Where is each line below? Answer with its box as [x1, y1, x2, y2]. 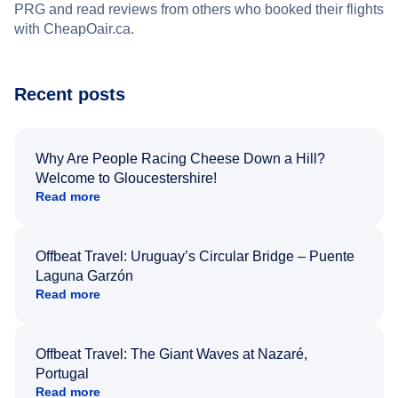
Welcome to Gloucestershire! [36, 170, 217, 186]
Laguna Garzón [36, 267, 133, 283]
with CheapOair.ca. [14, 20, 134, 36]
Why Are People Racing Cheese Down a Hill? [36, 150, 325, 166]
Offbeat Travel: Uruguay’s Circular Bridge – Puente [36, 248, 354, 264]
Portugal [36, 365, 89, 381]
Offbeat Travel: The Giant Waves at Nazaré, [36, 346, 307, 362]
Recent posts [14, 84, 125, 104]
